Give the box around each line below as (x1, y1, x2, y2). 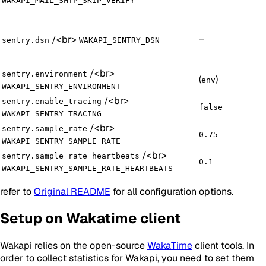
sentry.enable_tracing (2, 96, 102, 106)
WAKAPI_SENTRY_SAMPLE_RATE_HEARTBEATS (2, 163, 173, 173)
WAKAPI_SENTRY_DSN (79, 35, 160, 45)
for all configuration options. (110, 185, 233, 198)
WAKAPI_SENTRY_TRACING (2, 109, 102, 118)
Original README (34, 185, 110, 198)
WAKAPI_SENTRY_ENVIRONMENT (2, 81, 121, 91)
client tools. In (192, 239, 254, 252)
